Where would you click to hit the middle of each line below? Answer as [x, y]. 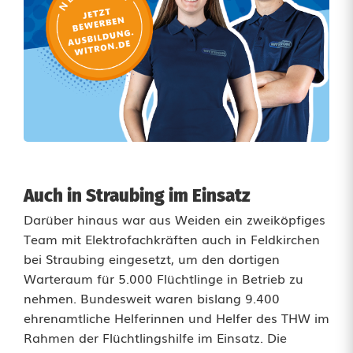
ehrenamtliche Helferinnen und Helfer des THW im [176, 317]
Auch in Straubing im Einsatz [137, 195]
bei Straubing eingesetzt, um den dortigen [152, 258]
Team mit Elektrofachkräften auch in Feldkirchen [172, 238]
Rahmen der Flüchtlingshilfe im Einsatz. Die [155, 337]
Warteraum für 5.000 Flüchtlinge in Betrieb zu [163, 278]
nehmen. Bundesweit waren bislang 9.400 [152, 297]
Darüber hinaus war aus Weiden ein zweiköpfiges [175, 219]
